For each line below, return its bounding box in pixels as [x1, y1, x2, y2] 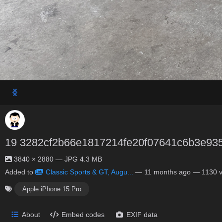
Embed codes [61, 210, 105, 219]
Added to [5, 168, 35, 176]
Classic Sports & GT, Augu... [46, 168, 133, 176]
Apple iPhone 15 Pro [22, 185, 81, 193]
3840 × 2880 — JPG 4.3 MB [12, 155, 102, 163]
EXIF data [126, 210, 158, 219]
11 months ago [144, 168, 191, 176]
